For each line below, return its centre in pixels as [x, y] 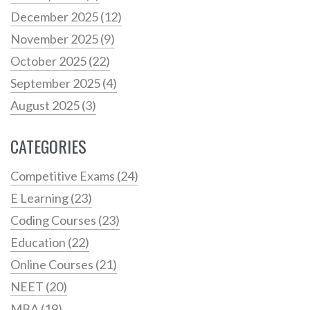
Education [39, 243]
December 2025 [55, 17]
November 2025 [55, 39]
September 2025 [56, 83]
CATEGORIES [48, 146]
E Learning [40, 198]
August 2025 [46, 106]
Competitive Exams [64, 176]
